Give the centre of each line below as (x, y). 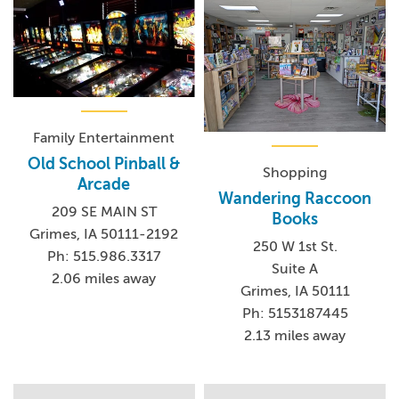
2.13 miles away (295, 335)
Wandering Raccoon (295, 198)
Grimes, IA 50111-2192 (104, 235)
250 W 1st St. (295, 246)
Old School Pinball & (104, 164)
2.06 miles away (104, 279)
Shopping (295, 172)
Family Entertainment (104, 138)
